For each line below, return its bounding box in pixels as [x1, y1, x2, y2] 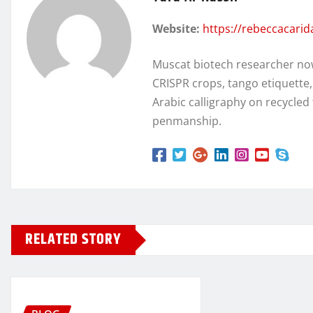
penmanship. [152, 113, 221, 129]
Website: [152, 21, 200, 37]
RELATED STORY [25, 228, 122, 252]
